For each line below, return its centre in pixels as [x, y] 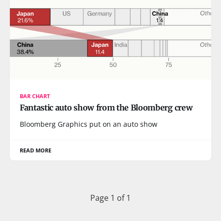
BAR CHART [35, 96]
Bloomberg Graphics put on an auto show [89, 124]
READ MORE [36, 150]
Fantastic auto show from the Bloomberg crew [106, 108]
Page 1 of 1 [110, 198]
